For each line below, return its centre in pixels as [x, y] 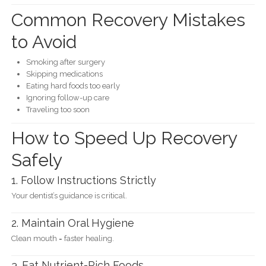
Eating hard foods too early [73, 85]
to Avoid [44, 42]
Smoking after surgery [65, 62]
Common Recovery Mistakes [128, 20]
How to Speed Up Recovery [124, 138]
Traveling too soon [58, 109]
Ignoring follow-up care [67, 97]
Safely [37, 160]
